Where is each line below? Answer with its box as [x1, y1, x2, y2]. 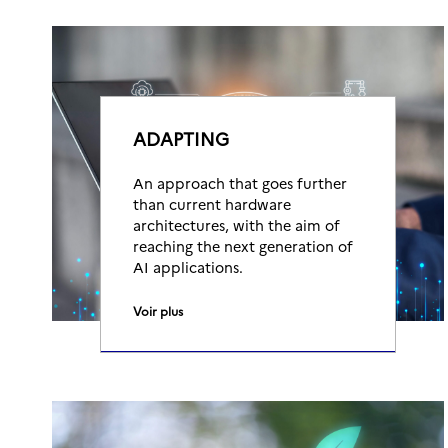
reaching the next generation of [133, 236, 353, 256]
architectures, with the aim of [133, 215, 340, 235]
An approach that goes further [133, 173, 347, 193]
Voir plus [133, 302, 183, 319]
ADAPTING [133, 126, 229, 151]
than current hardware [133, 194, 291, 214]
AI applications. [133, 257, 243, 277]
